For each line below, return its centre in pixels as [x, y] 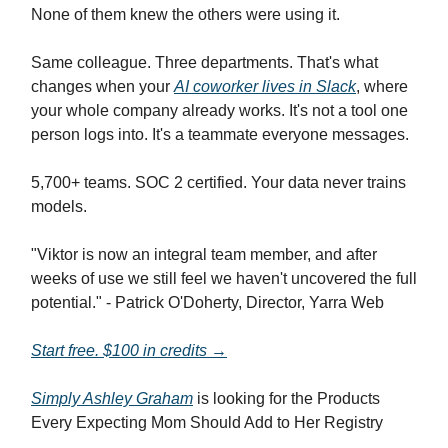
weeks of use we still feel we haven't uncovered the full [224, 279]
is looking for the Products [286, 399]
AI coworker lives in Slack [265, 87]
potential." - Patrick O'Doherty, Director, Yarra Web [207, 303]
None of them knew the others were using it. [185, 15]
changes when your [102, 87]
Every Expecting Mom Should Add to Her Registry [207, 423]
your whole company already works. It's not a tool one [219, 111]
